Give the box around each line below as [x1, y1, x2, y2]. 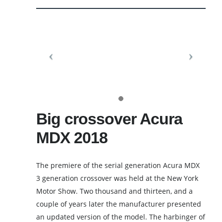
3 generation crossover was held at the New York [36, 173, 199, 183]
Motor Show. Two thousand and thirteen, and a [36, 186, 193, 196]
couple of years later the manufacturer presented [36, 199, 202, 209]
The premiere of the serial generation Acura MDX [36, 161, 200, 170]
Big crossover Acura [36, 110, 183, 128]
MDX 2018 [36, 129, 108, 147]
